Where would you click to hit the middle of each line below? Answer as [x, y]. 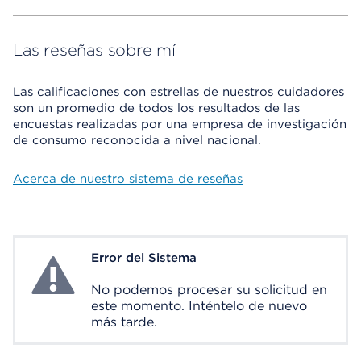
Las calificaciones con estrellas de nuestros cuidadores [178, 92]
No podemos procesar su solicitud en [209, 290]
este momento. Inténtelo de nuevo [199, 306]
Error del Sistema [144, 258]
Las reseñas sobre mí [94, 50]
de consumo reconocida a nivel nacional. [137, 140]
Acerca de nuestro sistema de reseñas [128, 179]
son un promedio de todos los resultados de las [156, 108]
